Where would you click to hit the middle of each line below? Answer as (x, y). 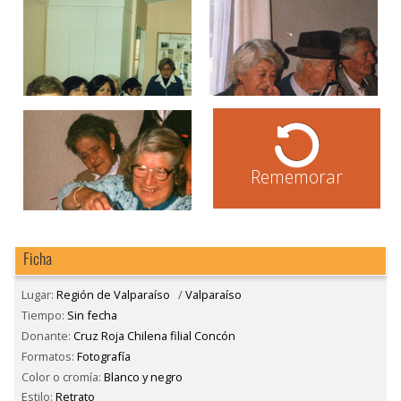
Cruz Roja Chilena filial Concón (154, 336)
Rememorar (297, 176)
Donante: (47, 336)
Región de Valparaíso (113, 295)
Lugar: (39, 295)
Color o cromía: (63, 376)
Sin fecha (92, 316)
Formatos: (49, 356)
